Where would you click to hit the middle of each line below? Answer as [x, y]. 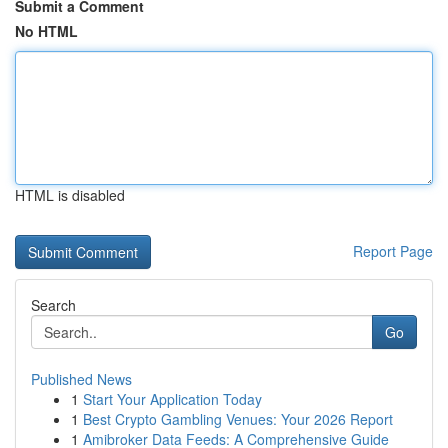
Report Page [393, 251]
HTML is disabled [70, 195]
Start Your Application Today [172, 399]
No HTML [46, 31]
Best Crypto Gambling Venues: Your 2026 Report [238, 419]
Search [53, 305]
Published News [81, 379]
